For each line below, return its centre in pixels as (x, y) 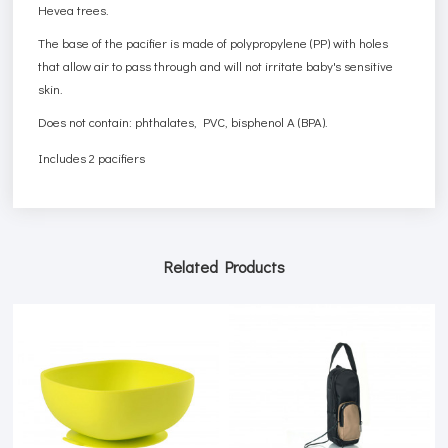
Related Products (224, 266)
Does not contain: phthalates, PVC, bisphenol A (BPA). (183, 121)
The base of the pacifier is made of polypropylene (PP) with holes (213, 42)
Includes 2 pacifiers (92, 158)
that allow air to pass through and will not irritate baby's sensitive (216, 65)
